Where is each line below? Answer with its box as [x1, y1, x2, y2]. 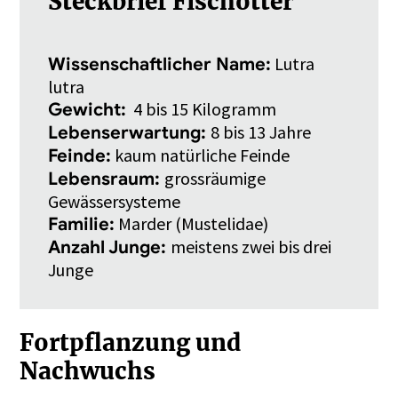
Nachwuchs [20, 355, 162, 386]
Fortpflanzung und [20, 327, 242, 357]
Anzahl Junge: [48, 236, 171, 259]
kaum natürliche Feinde [111, 144, 294, 167]
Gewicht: [48, 99, 127, 122]
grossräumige [164, 167, 267, 190]
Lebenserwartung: [48, 122, 211, 145]
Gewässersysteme [48, 190, 185, 213]
